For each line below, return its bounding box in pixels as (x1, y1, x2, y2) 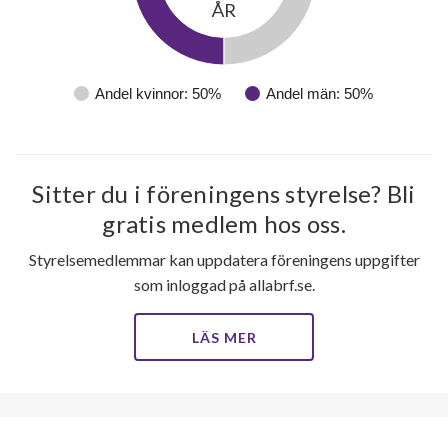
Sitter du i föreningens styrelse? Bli (32, 178, 416, 208)
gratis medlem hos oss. (102, 208, 346, 238)
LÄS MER (191, 328, 257, 346)
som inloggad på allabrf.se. (133, 274, 315, 294)
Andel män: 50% (266, 84, 373, 102)
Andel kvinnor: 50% (95, 84, 221, 102)
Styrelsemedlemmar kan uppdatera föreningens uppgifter (28, 249, 420, 269)
